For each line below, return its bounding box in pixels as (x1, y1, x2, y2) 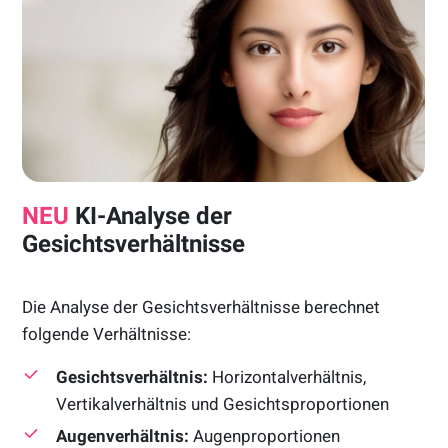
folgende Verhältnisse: (22, 323, 192, 344)
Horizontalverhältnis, (208, 366, 367, 387)
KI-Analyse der (69, 201, 233, 230)
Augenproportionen (189, 425, 341, 446)
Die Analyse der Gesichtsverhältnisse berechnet (22, 296, 381, 317)
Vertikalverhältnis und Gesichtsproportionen (56, 393, 390, 414)
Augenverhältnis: (56, 425, 190, 446)
